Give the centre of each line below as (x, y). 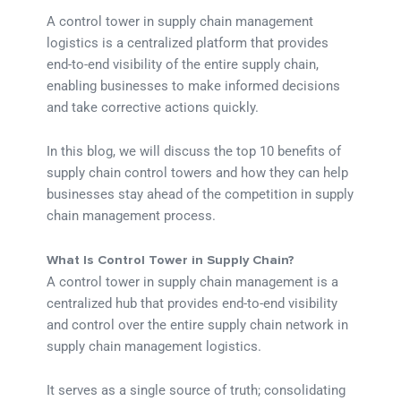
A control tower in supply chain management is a (193, 282)
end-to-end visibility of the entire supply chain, (183, 64)
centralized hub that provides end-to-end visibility (192, 303)
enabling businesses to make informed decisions (194, 85)
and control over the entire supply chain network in (198, 324)
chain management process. (132, 216)
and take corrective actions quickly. (153, 107)
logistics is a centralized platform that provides (188, 43)
